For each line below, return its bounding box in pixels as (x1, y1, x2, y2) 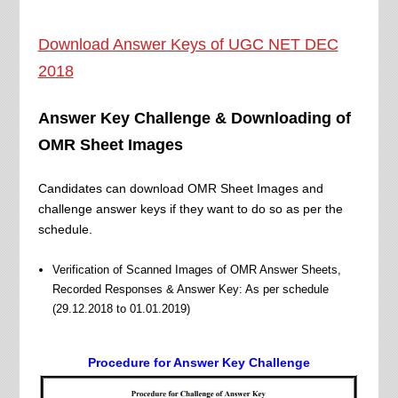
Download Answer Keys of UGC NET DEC (37, 36, 338, 54)
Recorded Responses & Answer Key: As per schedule (52, 283, 329, 297)
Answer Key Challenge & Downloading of (37, 109, 351, 128)
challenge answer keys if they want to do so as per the (37, 202, 343, 217)
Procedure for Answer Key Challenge (87, 355, 310, 370)
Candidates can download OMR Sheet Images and (37, 181, 323, 196)
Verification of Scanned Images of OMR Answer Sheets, (52, 263, 341, 277)
